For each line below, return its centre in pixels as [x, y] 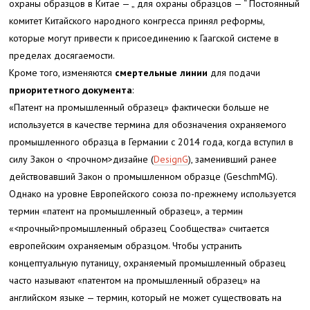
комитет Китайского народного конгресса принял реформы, [137, 20]
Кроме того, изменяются [62, 72]
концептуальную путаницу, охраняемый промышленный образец [148, 263]
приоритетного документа [71, 90]
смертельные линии [162, 72]
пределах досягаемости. [62, 55]
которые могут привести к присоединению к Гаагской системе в [144, 38]
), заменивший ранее [233, 159]
